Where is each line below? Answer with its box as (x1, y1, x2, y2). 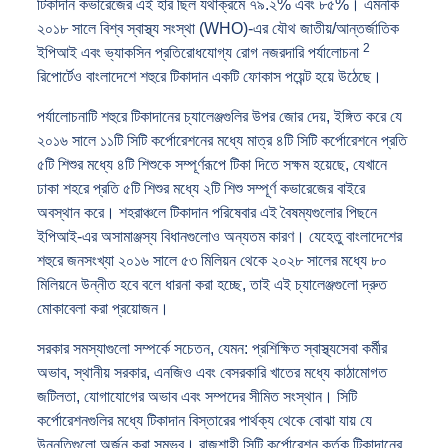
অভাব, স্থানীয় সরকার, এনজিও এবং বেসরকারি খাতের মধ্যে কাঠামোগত (37, 363, 387, 381)
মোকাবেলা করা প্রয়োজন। (37, 299, 169, 317)
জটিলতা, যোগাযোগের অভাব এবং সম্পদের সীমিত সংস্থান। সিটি (37, 387, 357, 405)
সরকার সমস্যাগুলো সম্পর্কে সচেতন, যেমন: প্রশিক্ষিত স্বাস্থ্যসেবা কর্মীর (37, 339, 387, 357)
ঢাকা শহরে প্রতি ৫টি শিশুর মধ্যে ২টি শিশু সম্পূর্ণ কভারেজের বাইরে (37, 179, 365, 197)
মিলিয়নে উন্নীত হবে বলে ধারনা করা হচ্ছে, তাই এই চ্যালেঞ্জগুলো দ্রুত (37, 275, 387, 293)
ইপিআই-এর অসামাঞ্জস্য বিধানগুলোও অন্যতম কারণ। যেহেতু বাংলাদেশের (37, 227, 402, 245)
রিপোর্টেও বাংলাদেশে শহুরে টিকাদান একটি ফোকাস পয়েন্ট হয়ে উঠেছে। (37, 67, 382, 85)
